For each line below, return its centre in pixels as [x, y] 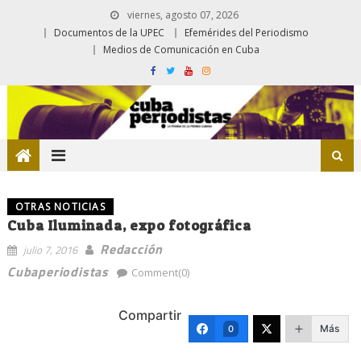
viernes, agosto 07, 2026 [182, 15]
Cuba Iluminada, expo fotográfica [129, 225]
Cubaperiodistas [58, 271]
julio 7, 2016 [50, 249]
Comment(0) [160, 272]
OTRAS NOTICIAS [60, 206]
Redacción [131, 249]
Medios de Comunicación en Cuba [181, 50]
